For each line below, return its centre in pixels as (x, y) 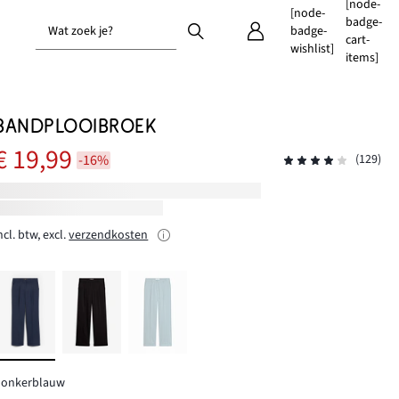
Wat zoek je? (81, 31)
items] (362, 58)
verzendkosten (109, 236)
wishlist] (312, 49)
